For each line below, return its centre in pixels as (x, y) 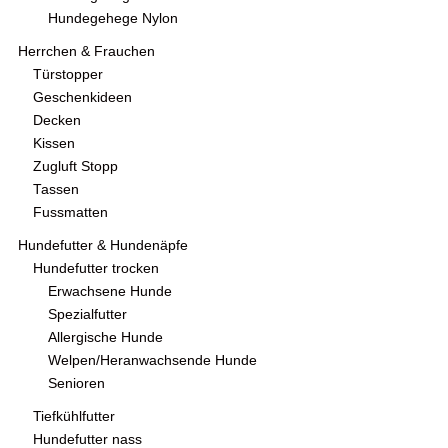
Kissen (54, 144)
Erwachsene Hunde (110, 292)
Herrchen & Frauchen (86, 52)
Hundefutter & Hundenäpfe (103, 246)
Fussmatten (70, 213)
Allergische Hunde (105, 338)
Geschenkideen (82, 98)
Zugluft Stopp (75, 167)
